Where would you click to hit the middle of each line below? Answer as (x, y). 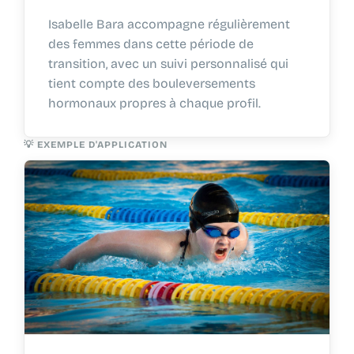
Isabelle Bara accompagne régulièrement (169, 24)
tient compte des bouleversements (151, 83)
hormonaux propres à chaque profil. (154, 103)
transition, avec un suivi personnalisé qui (168, 63)
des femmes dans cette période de (151, 43)
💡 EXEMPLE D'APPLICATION (95, 144)
